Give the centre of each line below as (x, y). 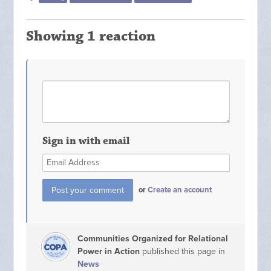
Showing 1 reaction (91, 37)
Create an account (180, 190)
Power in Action (109, 251)
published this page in (183, 251)
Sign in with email (86, 141)
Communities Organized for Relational (153, 238)
